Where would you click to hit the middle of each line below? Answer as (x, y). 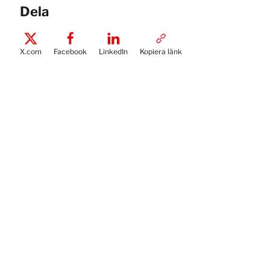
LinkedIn (114, 52)
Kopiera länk (161, 52)
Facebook (71, 52)
